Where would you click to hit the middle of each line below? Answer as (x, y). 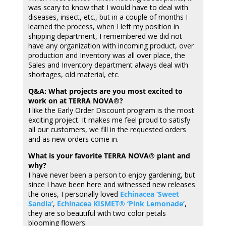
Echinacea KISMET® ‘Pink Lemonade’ (121, 204)
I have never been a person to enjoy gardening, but (111, 175)
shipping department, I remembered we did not (105, 36)
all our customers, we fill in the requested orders (107, 129)
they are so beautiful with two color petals (97, 213)
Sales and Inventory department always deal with (108, 65)
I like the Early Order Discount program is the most (111, 110)
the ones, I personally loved (74, 194)
